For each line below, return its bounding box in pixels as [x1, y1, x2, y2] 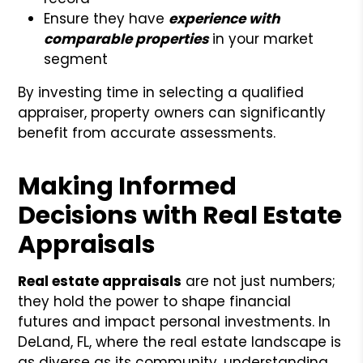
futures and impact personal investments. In [18, 311, 331, 331]
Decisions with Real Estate [18, 198, 343, 233]
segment [44, 49, 109, 69]
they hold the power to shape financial [18, 291, 292, 311]
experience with [169, 8, 280, 28]
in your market [212, 28, 314, 49]
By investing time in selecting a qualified [18, 82, 305, 102]
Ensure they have [44, 8, 169, 28]
